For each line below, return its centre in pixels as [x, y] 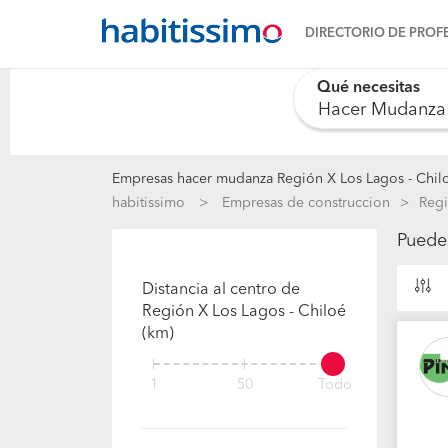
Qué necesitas [368, 87]
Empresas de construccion [306, 203]
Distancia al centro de [221, 290]
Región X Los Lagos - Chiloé [244, 312]
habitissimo [148, 203]
